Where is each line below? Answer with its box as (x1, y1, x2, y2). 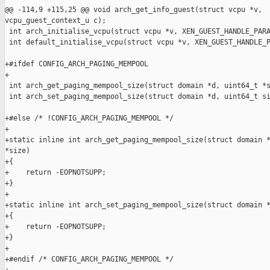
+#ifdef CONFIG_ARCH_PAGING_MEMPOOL (5, 60, 148, 69)
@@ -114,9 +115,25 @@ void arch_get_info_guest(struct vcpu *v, (5, 5, 266, 14)
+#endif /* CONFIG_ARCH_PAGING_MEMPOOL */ (5, 255, 174, 264)
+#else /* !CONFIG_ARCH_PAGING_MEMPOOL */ (5, 114, 174, 123)
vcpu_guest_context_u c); (5, 16, 106, 25)
